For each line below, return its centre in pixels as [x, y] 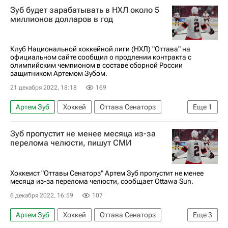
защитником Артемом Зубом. [59, 73]
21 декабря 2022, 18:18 [44, 88]
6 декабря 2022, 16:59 [42, 195]
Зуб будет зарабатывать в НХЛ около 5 [85, 10]
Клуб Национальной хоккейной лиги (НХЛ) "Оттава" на [100, 49]
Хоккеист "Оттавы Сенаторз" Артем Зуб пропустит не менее [107, 173]
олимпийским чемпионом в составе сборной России [96, 65]
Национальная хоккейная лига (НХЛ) [77, 123]
